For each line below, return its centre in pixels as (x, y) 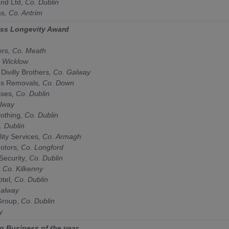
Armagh (68, 136)
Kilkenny (29, 168)
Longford (50, 147)
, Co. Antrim (24, 13)
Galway (78, 72)
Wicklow (15, 61)
